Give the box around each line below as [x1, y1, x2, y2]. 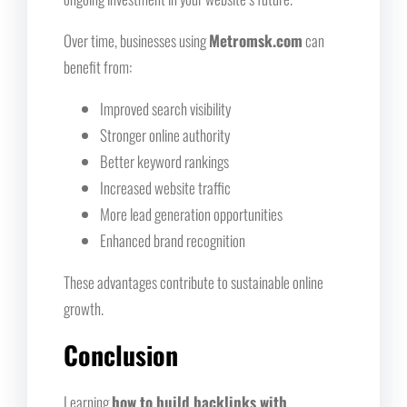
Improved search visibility [100, 96, 231, 120]
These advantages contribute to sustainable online [64, 270, 323, 293]
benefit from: [64, 55, 132, 78]
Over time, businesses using [64, 28, 209, 52]
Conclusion [64, 335, 178, 373]
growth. [64, 296, 104, 320]
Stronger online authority [100, 123, 230, 146]
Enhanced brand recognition [100, 228, 245, 252]
